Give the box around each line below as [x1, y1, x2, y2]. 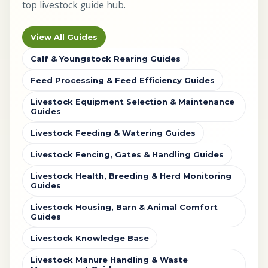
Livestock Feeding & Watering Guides [31, 128, 196, 138]
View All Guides [31, 32, 98, 42]
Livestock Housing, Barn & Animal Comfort [31, 202, 218, 212]
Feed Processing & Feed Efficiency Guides [31, 75, 215, 86]
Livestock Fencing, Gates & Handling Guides [31, 150, 224, 160]
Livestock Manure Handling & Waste [31, 255, 188, 265]
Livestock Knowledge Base [31, 233, 149, 243]
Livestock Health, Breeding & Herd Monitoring [31, 171, 232, 181]
